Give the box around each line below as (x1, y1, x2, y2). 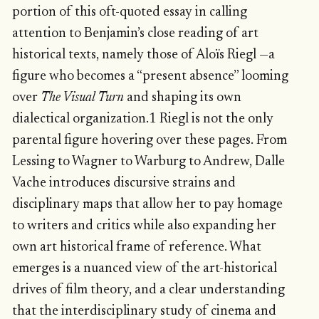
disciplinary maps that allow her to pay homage (11, 197, 283, 211)
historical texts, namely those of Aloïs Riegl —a (11, 48, 275, 62)
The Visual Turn (40, 90, 124, 105)
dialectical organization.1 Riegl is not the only (11, 112, 273, 126)
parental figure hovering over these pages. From (11, 133, 287, 147)
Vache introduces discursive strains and (11, 176, 236, 190)
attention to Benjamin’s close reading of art (11, 26, 258, 41)
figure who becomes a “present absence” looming (11, 69, 288, 83)
